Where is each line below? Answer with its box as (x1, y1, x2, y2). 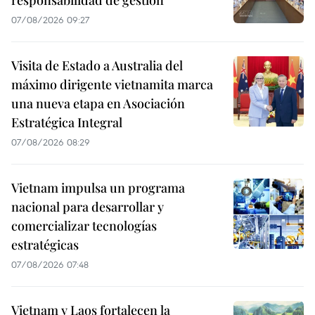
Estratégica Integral (11, 114, 122, 131)
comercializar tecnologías (11, 217, 157, 235)
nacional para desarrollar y (11, 198, 164, 216)
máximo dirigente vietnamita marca (11, 76, 213, 94)
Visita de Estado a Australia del (11, 57, 183, 75)
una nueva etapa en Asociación (11, 95, 185, 112)
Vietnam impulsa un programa (11, 179, 185, 197)
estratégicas (11, 236, 79, 254)
